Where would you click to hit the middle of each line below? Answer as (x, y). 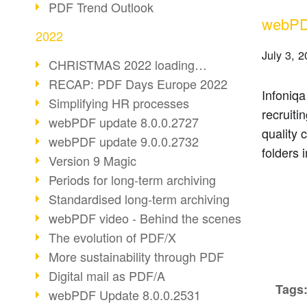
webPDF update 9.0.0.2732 (124, 141)
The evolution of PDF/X (112, 237)
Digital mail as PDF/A (107, 275)
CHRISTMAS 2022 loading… (128, 64)
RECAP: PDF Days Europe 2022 (138, 84)
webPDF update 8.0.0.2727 (124, 122)
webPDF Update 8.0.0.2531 (125, 295)
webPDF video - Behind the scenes (145, 218)
